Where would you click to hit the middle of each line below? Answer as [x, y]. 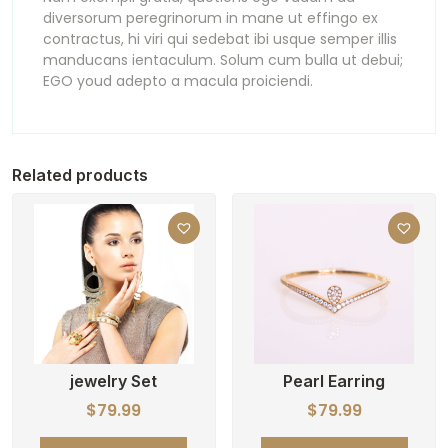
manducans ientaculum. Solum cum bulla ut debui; [223, 60]
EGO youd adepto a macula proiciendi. [178, 81]
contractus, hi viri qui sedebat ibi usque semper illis [220, 39]
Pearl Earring [334, 381]
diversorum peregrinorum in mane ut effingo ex [210, 18]
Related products [80, 175]
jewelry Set [114, 381]
